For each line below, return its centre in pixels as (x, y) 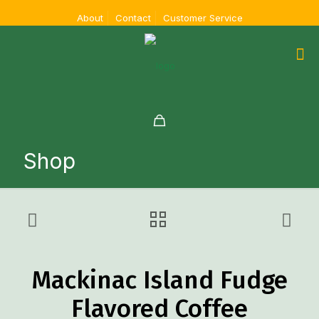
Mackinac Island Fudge (159, 280)
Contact (133, 18)
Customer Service (203, 18)
